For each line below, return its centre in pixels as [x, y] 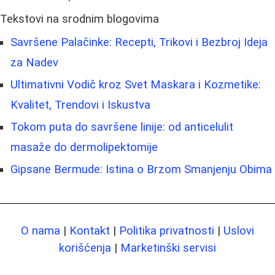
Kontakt [90, 231]
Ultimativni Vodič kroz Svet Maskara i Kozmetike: [136, 85]
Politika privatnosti [167, 231]
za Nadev [34, 63]
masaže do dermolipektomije [84, 148]
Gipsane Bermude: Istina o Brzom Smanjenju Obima [141, 170]
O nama [41, 231]
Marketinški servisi [168, 248]
